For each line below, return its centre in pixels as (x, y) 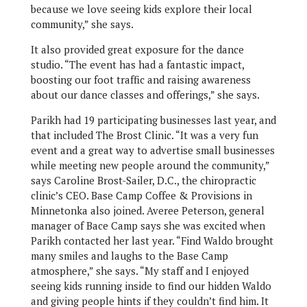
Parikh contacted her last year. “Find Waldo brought (152, 241)
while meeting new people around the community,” (150, 165)
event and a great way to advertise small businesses (152, 150)
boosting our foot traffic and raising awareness (140, 80)
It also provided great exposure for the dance (137, 50)
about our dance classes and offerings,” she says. (145, 95)
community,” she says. (82, 24)
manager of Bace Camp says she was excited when (148, 226)
